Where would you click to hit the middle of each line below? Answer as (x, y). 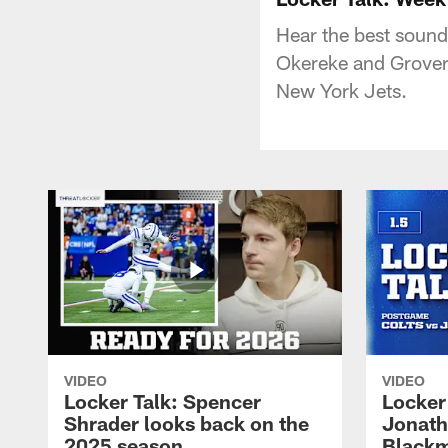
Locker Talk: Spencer (162, 400)
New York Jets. (341, 89)
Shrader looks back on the (186, 422)
